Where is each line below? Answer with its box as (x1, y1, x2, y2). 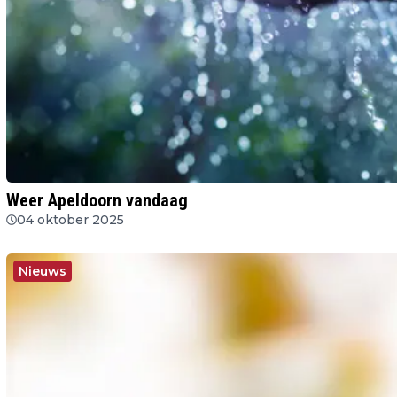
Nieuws (19, 262, 66, 279)
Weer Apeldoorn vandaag (6, 189, 188, 211)
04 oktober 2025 (17, 211, 124, 228)
